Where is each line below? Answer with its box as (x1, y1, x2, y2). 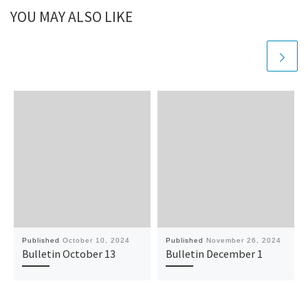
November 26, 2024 (206, 236, 281, 245)
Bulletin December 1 (165, 247, 263, 261)
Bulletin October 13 (21, 247, 115, 261)
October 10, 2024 (62, 236, 130, 245)
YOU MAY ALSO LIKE (10, 7, 133, 26)
